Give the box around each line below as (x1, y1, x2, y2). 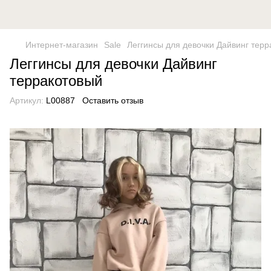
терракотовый (10, 73, 102, 89)
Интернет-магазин (25, 40, 98, 50)
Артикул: (10, 96, 44, 105)
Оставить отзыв (82, 96, 143, 105)
